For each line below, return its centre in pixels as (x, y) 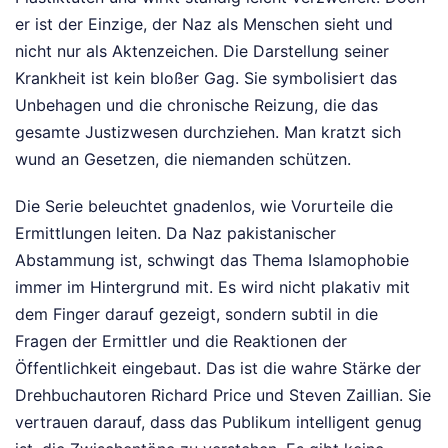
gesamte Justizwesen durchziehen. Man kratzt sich (208, 131)
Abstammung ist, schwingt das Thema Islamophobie (212, 259)
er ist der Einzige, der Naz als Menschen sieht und (204, 23)
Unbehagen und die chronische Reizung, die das (196, 104)
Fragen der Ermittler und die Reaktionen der (181, 340)
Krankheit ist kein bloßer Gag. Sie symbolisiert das (206, 77)
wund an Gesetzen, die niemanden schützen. (183, 158)
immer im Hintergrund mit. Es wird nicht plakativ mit (212, 286)
